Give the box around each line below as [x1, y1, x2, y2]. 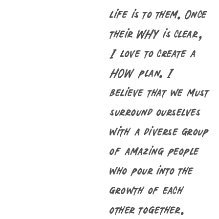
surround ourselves [109, 104, 200, 118]
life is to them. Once [109, 6, 207, 20]
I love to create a [109, 45, 196, 59]
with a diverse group [109, 124, 208, 137]
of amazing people [109, 143, 199, 157]
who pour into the [109, 163, 194, 176]
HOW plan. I [109, 65, 174, 79]
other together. [109, 202, 188, 216]
